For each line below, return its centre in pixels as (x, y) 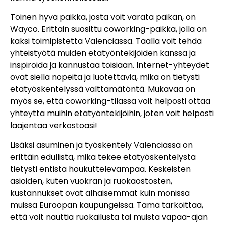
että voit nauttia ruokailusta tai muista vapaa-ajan (109, 217)
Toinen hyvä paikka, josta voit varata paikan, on (103, 17)
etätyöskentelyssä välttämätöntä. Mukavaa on (103, 89)
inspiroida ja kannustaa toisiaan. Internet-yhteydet (110, 65)
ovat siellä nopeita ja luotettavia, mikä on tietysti (105, 77)
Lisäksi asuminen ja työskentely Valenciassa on (101, 145)
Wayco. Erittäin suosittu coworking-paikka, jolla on (108, 29)
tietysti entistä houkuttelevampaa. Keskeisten (100, 169)
